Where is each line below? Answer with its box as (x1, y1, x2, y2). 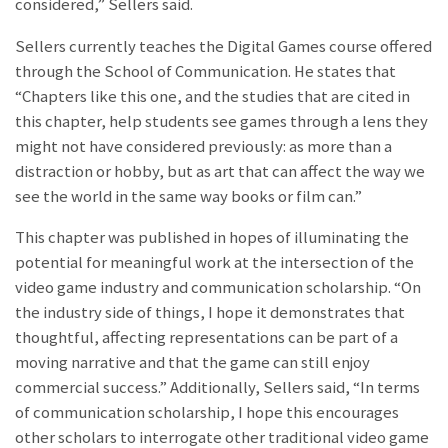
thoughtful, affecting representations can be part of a (15, 327, 398, 349)
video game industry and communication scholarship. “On (15, 277, 421, 299)
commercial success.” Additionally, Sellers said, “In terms (15, 377, 420, 399)
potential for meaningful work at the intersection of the (15, 252, 414, 274)
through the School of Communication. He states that (15, 60, 396, 82)
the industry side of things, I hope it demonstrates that (15, 302, 405, 324)
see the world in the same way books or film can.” (15, 185, 362, 207)
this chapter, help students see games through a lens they (15, 110, 428, 132)
